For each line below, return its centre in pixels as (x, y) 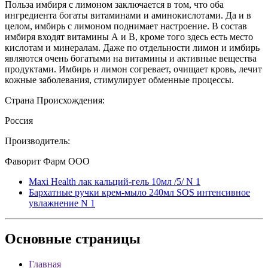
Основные (38, 239)
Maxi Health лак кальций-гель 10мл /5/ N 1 (115, 181)
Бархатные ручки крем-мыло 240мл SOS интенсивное (139, 192)
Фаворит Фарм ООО (47, 161)
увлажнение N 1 (62, 203)
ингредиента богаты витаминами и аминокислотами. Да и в (128, 15)
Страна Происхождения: (55, 100)
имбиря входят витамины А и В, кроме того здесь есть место (129, 36)
